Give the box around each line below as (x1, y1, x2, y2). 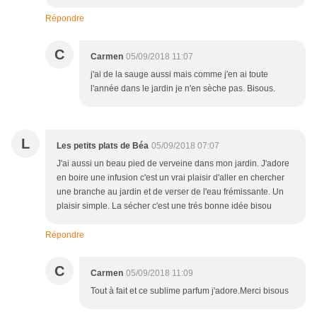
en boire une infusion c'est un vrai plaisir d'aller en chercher (57, 173, 284, 183)
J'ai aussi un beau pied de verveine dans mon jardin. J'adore (57, 158, 289, 169)
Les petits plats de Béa (57, 141, 149, 151)
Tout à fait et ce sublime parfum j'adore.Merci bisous (91, 286, 289, 296)
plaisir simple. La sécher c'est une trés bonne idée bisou (57, 201, 272, 212)
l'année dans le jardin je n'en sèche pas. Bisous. (91, 83, 275, 94)
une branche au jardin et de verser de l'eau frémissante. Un (57, 187, 284, 197)
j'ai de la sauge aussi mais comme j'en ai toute (91, 69, 268, 80)
